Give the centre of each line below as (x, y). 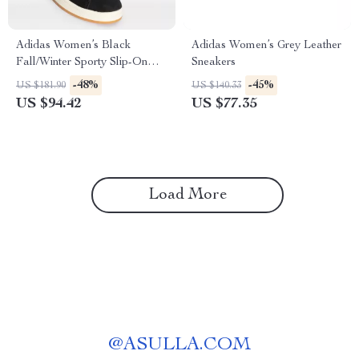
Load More (188, 196)
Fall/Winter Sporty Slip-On (82, 63)
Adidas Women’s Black (73, 46)
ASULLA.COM (187, 345)
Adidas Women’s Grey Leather (266, 46)
